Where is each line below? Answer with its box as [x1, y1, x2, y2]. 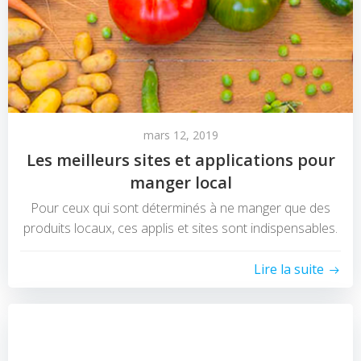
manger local [129, 172, 232, 194]
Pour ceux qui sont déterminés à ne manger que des [31, 199, 330, 218]
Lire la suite [254, 260, 324, 279]
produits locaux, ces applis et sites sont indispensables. [23, 219, 338, 238]
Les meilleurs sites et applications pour [26, 149, 335, 172]
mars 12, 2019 [143, 127, 218, 143]
